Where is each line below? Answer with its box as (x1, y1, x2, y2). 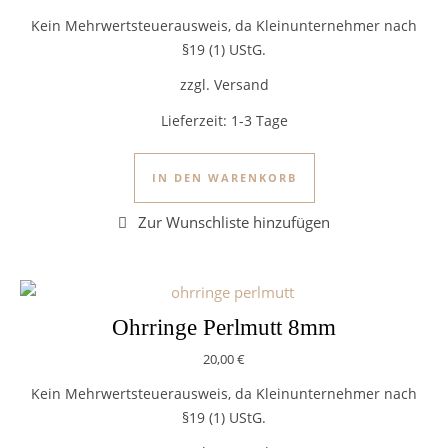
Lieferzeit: (160, 111, 231, 130)
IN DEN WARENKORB (151, 169, 297, 185)
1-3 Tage (230, 111, 288, 130)
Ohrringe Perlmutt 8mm (112, 314, 336, 340)
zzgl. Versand (179, 76, 269, 95)
